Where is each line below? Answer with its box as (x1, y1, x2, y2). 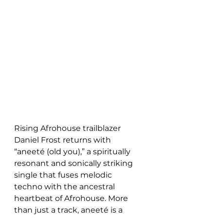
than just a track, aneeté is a (14, 205, 125, 215)
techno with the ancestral (14, 182, 117, 191)
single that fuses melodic (14, 170, 114, 180)
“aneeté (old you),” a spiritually (14, 147, 132, 156)
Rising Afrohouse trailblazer (14, 124, 123, 133)
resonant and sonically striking (14, 159, 135, 168)
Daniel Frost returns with (14, 135, 113, 145)
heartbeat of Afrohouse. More (14, 194, 130, 203)
